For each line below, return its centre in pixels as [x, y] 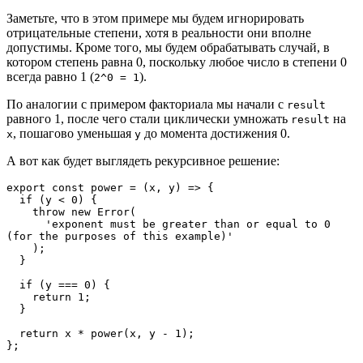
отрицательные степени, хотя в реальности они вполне [159, 32]
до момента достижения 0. [216, 133]
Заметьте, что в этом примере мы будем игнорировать [155, 18]
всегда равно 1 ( [50, 76]
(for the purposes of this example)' [120, 236]
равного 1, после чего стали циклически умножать [149, 118]
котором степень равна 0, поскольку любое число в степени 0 [177, 62]
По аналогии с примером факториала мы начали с [147, 104]
